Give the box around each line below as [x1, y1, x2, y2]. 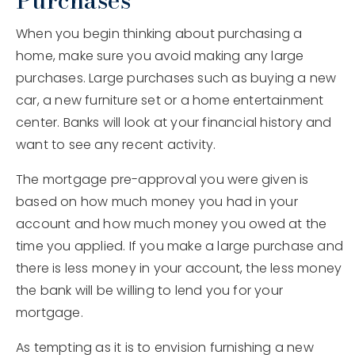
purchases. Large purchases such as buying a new [16, 69, 337, 88]
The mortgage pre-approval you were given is [16, 170, 309, 189]
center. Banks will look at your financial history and [16, 113, 332, 132]
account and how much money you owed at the [16, 215, 327, 234]
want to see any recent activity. [16, 136, 216, 155]
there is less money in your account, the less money [16, 259, 342, 278]
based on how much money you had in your [16, 193, 298, 212]
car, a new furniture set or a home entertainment [16, 91, 324, 110]
